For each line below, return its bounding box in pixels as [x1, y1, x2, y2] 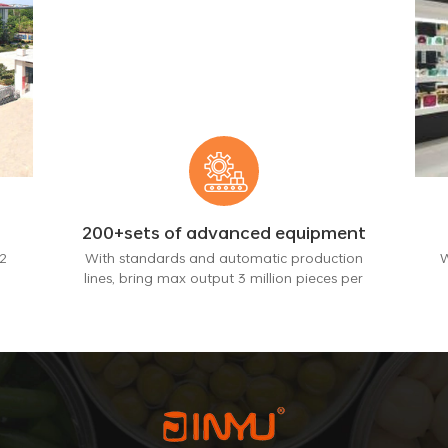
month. [200, 286, 247, 308]
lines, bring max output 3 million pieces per [84, 266, 364, 288]
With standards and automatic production [84, 246, 363, 268]
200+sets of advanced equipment [81, 218, 366, 245]
